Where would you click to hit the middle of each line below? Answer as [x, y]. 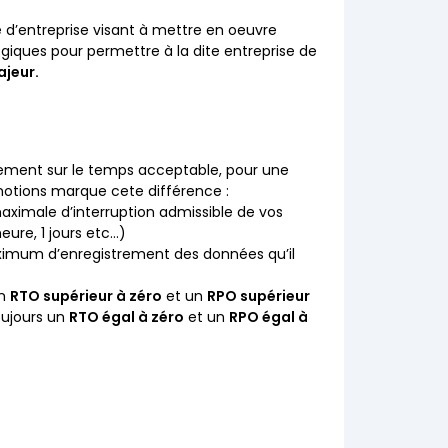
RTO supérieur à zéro [86, 296]
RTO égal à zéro [127, 317]
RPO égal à [269, 317]
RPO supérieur [259, 296]
